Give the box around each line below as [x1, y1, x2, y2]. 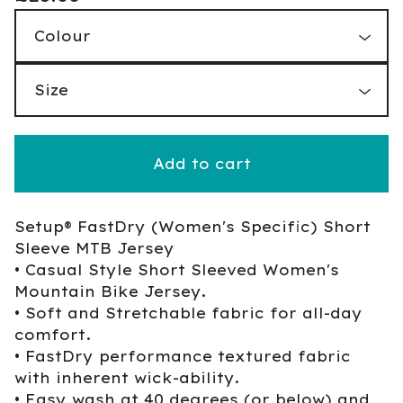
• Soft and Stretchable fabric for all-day [14, 304, 363, 322]
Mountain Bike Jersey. [14, 282, 206, 300]
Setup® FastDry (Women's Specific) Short [14, 218, 371, 236]
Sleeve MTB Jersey [14, 239, 175, 257]
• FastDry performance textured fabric [14, 347, 351, 365]
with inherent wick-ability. [14, 369, 239, 387]
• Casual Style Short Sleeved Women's [14, 261, 339, 279]
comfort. [14, 326, 91, 344]
